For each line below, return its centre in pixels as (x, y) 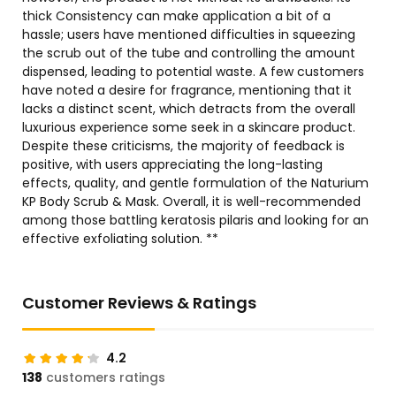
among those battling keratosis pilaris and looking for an (195, 221)
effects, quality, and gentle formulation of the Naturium (195, 183)
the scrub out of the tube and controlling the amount (189, 53)
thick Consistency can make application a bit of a (176, 16)
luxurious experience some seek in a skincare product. (189, 128)
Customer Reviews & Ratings (139, 303)
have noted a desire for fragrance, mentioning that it (187, 91)
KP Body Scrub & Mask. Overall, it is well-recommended (191, 202)
